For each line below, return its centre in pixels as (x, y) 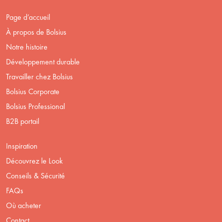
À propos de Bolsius (36, 32)
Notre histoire (27, 47)
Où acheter (24, 205)
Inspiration (22, 146)
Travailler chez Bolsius (39, 76)
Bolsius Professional (35, 106)
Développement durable (43, 61)
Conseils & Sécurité (35, 175)
